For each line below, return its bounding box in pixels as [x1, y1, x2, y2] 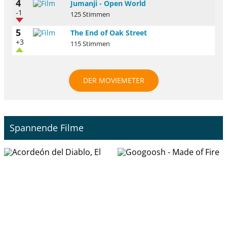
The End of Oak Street [70, 27, 147, 37]
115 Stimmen [70, 39, 110, 48]
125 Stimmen [70, 10, 110, 19]
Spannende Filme [10, 122, 84, 134]
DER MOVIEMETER [83, 75, 144, 85]
